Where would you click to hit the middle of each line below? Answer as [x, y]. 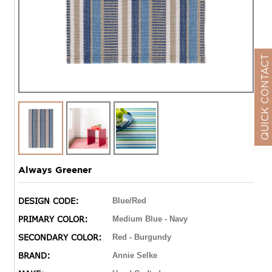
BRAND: [34, 256]
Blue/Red [129, 201]
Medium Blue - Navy [150, 219]
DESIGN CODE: [49, 201]
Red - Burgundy [142, 237]
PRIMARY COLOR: [53, 219]
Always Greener [55, 170]
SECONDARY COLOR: [60, 238]
